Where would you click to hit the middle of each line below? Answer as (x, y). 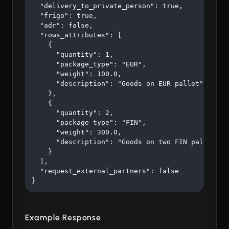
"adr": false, (62, 26)
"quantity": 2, (73, 113)
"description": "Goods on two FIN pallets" (128, 142)
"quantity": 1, (73, 55)
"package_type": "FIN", (89, 123)
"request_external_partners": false (105, 171)
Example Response (63, 218)
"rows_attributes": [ (77, 35)
